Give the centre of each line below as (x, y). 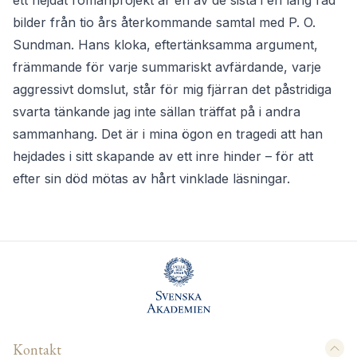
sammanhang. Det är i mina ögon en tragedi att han (168, 134)
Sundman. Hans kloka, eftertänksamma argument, (165, 45)
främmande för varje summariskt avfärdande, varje (167, 67)
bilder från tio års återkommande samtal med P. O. (164, 23)
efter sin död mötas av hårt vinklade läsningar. (151, 179)
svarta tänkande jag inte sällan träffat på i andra (157, 112)
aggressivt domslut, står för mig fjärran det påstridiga (172, 90)
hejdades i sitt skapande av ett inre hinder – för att (163, 157)
